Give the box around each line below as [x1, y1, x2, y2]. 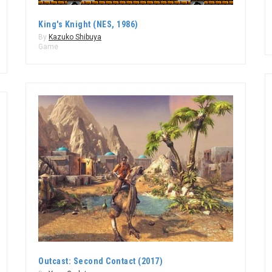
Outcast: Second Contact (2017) [38, 256, 163, 266]
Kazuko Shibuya [49, 32, 101, 41]
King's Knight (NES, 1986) [38, 19, 138, 29]
